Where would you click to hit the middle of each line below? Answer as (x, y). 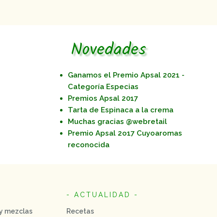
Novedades (108, 50)
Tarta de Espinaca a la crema (121, 110)
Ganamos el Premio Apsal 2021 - (126, 75)
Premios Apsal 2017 (103, 98)
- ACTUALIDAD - (102, 194)
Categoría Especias (103, 86)
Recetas (80, 211)
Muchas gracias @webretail (117, 121)
